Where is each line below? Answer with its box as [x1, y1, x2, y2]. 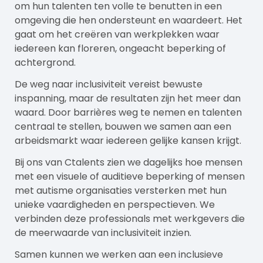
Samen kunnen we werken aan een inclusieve [15, 247, 223, 261]
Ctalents [65, 156, 104, 170]
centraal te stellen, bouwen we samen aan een [15, 120, 231, 134]
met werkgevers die [150, 212, 245, 226]
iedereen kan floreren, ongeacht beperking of [15, 42, 226, 56]
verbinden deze [15, 212, 89, 226]
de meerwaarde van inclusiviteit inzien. [15, 226, 191, 240]
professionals [89, 212, 150, 226]
